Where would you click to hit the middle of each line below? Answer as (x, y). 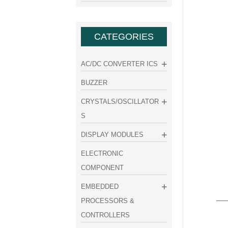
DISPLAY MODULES (112, 134)
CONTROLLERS (106, 215)
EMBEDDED (100, 186)
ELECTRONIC (102, 153)
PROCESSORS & (108, 201)
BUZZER (94, 82)
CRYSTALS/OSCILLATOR (120, 101)
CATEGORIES (124, 36)
